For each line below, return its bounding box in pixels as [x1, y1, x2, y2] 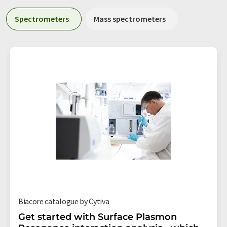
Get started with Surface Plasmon [18, 211, 177, 223]
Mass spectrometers [94, 14, 166, 24]
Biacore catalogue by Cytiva [18, 196, 109, 207]
